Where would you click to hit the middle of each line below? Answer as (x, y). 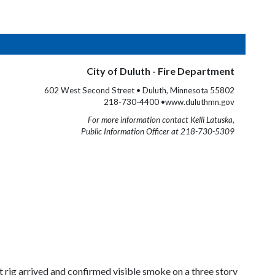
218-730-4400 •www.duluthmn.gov (169, 102)
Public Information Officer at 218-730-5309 (158, 131)
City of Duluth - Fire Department (161, 71)
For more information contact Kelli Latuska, (161, 120)
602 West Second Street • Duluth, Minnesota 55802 (139, 90)
